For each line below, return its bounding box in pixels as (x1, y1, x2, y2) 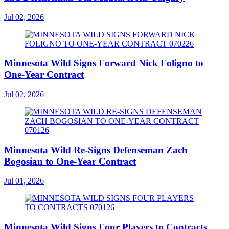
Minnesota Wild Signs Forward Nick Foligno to (4, 58, 203, 69)
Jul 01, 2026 (4, 176, 44, 186)
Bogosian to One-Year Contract (4, 155, 136, 167)
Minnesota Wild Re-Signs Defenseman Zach (4, 144, 188, 155)
